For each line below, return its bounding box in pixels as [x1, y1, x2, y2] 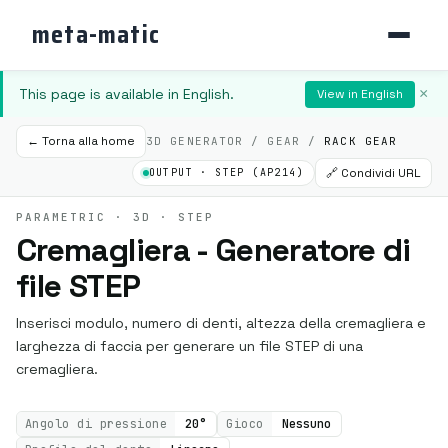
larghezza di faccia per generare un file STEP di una [16, 337, 363, 356]
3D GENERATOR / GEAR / [146, 134, 325, 149]
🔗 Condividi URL [326, 165, 421, 182]
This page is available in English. [19, 85, 234, 104]
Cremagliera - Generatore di [16, 230, 411, 271]
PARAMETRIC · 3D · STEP [16, 210, 214, 225]
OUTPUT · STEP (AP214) [148, 166, 304, 180]
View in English [317, 85, 403, 102]
